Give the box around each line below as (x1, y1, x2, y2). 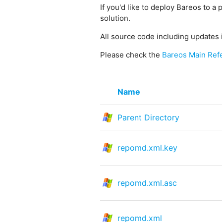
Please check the (100, 50, 162, 59)
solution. (100, 13, 130, 23)
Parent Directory (117, 112, 179, 122)
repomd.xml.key (117, 142, 177, 153)
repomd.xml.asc (117, 177, 177, 188)
